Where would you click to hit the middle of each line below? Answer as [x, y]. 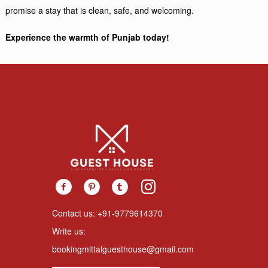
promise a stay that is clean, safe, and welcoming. [100, 10]
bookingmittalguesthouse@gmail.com [123, 249]
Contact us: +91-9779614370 [107, 213]
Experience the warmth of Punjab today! [88, 37]
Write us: [69, 231]
